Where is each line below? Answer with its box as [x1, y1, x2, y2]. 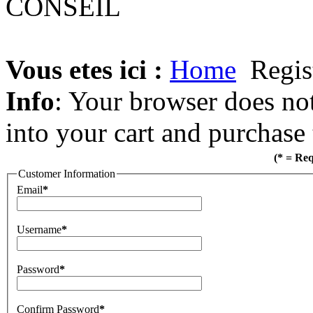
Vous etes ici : [6, 54, 163, 85]
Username [17, 224, 61, 236]
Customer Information [18, 167, 115, 180]
